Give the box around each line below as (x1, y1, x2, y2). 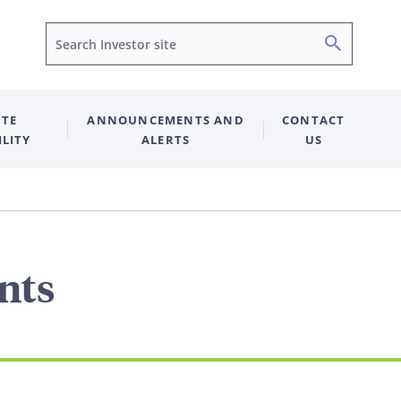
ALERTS (141, 131, 191, 148)
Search (340, 33, 391, 55)
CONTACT (282, 111, 346, 128)
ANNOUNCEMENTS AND (87, 111, 244, 128)
